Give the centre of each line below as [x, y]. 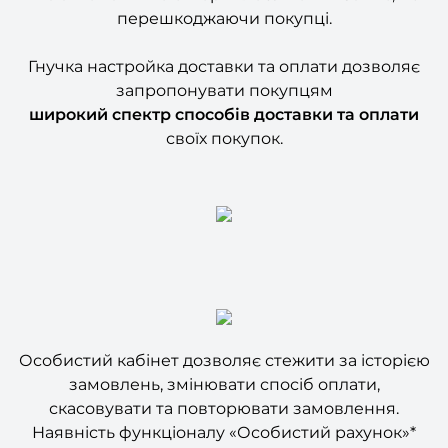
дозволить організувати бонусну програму [224, 424]
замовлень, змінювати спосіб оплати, [224, 352]
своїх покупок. [224, 106]
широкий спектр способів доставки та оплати [224, 82]
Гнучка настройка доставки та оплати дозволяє [224, 34]
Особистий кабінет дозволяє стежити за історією [224, 328]
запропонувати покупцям [224, 58]
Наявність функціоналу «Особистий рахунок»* [224, 400]
